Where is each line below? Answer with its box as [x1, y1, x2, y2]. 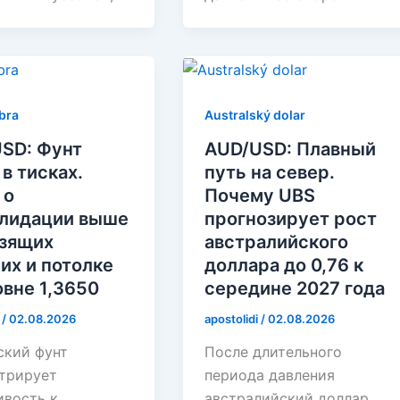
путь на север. [204, 161, 336, 183]
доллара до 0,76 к [204, 254, 364, 276]
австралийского [204, 230, 349, 253]
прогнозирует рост [204, 207, 378, 229]
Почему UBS [204, 184, 316, 206]
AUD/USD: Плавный [204, 137, 377, 160]
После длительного [204, 343, 343, 362]
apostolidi [204, 311, 262, 326]
